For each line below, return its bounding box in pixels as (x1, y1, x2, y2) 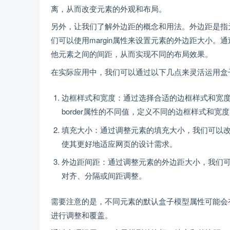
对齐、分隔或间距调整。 (62, 170, 146, 181)
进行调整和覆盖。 (51, 209, 112, 220)
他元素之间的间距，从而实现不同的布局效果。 (51, 48, 213, 59)
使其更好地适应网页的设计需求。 (62, 138, 177, 149)
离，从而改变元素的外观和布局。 (51, 3, 166, 14)
